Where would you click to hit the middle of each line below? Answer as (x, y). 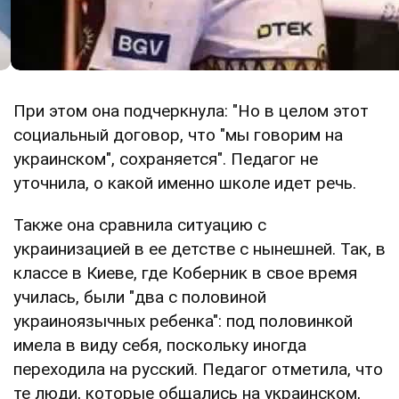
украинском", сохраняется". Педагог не (166, 159)
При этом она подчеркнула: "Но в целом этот (191, 110)
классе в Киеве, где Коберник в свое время (185, 273)
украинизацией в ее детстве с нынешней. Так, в (199, 248)
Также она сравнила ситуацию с (140, 224)
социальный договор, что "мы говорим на (178, 134)
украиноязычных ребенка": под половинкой (183, 321)
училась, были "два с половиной (140, 297)
